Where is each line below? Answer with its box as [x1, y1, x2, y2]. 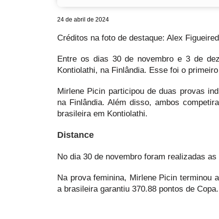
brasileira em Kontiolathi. [57, 109, 148, 119]
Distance [57, 130, 94, 140]
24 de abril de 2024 [57, 16, 109, 23]
